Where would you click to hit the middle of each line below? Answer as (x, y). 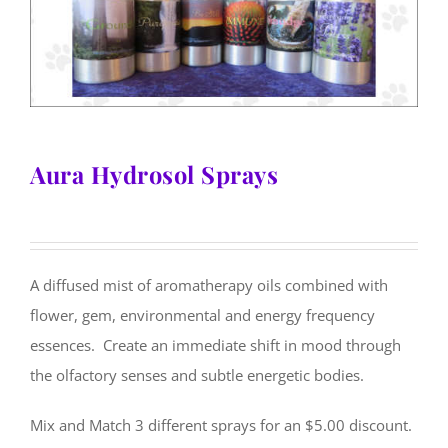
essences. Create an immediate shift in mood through (215, 345)
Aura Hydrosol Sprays (154, 174)
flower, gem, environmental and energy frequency (202, 315)
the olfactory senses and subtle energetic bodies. (197, 375)
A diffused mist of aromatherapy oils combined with (209, 285)
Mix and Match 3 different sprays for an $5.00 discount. (221, 425)
